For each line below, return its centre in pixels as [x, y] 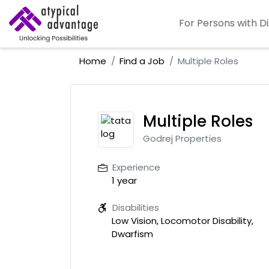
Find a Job [142, 61]
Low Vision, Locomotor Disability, [182, 220]
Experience [136, 167]
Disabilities [135, 207]
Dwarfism [132, 234]
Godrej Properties [182, 139]
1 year [124, 180]
